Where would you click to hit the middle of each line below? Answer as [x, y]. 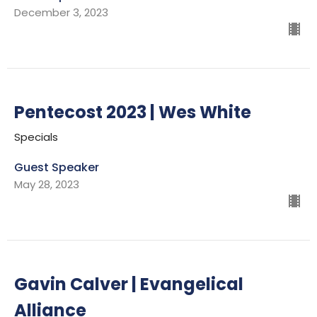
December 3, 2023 [61, 12]
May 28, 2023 [47, 184]
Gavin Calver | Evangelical [129, 284]
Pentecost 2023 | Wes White [133, 112]
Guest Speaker [57, 167]
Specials [36, 137]
